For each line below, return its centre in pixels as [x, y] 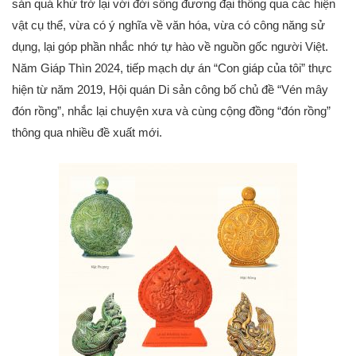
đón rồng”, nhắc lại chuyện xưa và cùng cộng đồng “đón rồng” [171, 110]
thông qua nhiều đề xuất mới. [87, 132]
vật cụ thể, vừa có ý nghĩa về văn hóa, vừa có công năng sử [168, 25]
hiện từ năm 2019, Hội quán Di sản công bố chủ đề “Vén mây [170, 89]
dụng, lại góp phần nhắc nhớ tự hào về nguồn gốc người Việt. [170, 46]
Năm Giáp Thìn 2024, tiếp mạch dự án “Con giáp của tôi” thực [172, 68]
